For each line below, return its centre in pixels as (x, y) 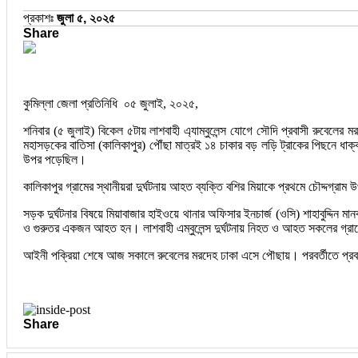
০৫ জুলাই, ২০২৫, (159, 103)
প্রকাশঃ (40, 18)
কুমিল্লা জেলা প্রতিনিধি (70, 103)
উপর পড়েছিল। (55, 159)
